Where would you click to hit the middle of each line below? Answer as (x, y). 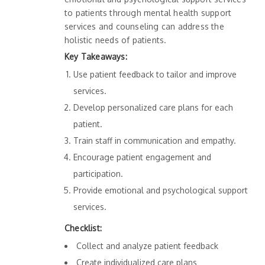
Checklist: (83, 228)
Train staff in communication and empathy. (155, 141)
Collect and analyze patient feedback (147, 246)
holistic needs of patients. (116, 40)
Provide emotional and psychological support (161, 190)
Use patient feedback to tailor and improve (155, 75)
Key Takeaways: (96, 57)
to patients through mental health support (148, 13)
